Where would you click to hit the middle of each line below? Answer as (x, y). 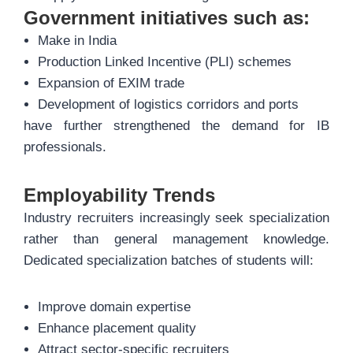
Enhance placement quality (117, 328)
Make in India (77, 41)
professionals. (65, 147)
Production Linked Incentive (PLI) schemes (165, 62)
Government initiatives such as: (167, 18)
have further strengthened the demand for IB (176, 126)
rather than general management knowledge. (176, 239)
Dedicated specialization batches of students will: (169, 260)
